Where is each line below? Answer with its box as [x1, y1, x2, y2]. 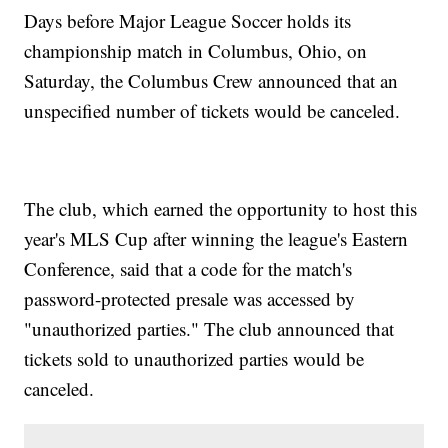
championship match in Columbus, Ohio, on [24, 38, 368, 64]
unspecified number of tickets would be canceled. [24, 98, 407, 124]
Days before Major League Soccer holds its [24, 8, 352, 34]
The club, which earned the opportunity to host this [24, 196, 418, 222]
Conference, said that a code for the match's [24, 256, 353, 282]
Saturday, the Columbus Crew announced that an [24, 68, 399, 94]
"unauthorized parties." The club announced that [24, 316, 395, 342]
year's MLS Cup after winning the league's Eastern [24, 226, 409, 252]
